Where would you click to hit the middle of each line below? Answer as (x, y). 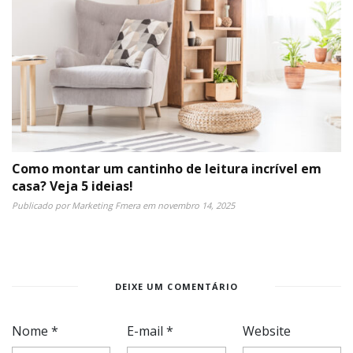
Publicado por (42, 205)
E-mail (147, 331)
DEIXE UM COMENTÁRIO (176, 286)
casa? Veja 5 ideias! (72, 186)
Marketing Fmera (106, 205)
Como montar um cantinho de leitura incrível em (167, 168)
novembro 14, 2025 (196, 205)
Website (266, 331)
